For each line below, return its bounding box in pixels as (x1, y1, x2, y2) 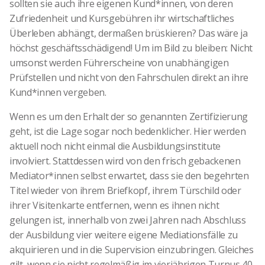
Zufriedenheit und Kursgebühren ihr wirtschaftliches (9, 11, 234, 25)
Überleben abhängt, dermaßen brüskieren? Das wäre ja (9, 26, 248, 40)
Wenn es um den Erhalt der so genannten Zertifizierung (9, 109, 248, 123)
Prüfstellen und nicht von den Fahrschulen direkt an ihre (9, 70, 249, 84)
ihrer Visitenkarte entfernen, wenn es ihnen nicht (9, 198, 219, 212)
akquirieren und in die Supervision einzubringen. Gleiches (9, 243, 254, 256)
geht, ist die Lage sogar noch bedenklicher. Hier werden (9, 124, 246, 138)
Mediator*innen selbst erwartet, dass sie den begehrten (9, 169, 249, 182)
